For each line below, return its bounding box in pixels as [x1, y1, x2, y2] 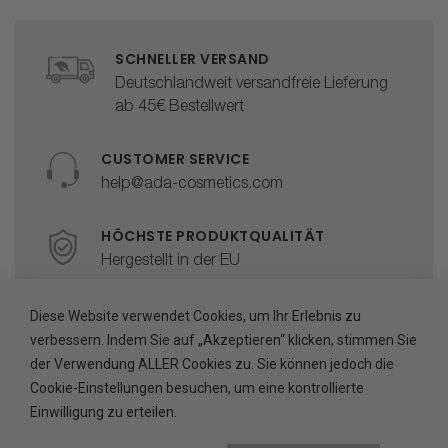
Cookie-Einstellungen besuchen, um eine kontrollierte [30, 379, 364, 396]
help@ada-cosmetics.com [101, 176, 283, 193]
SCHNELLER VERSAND [115, 48, 270, 69]
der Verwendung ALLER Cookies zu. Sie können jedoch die [30, 355, 394, 372]
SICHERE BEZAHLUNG [101, 302, 254, 323]
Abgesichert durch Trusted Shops [101, 330, 335, 347]
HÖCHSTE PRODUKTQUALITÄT [101, 225, 325, 246]
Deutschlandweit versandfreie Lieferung [115, 76, 388, 93]
